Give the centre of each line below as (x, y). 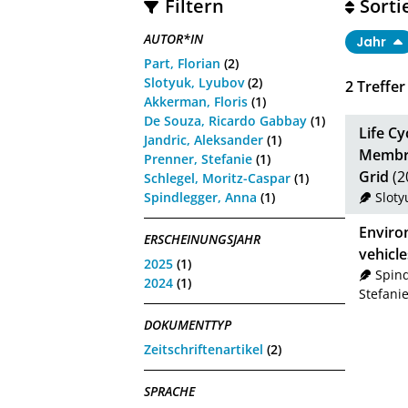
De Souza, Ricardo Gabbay (226, 120)
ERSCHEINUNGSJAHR (203, 240)
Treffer (379, 86)
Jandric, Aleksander (204, 139)
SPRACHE (170, 392)
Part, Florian (183, 63)
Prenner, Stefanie (199, 158)
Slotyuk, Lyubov (194, 82)
